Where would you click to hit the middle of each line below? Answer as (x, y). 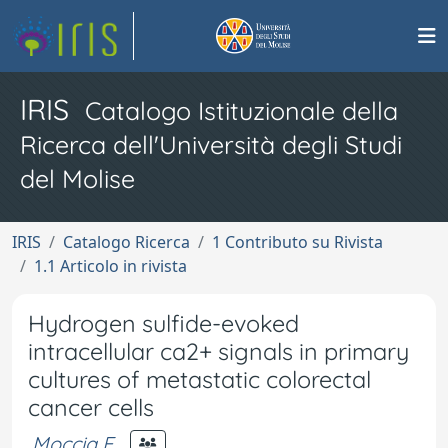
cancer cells (91, 407)
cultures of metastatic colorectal (199, 379)
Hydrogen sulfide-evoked (163, 323)
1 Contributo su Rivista (297, 242)
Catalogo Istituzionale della (241, 110)
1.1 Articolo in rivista (110, 266)
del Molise (77, 178)
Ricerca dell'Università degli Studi (211, 144)
